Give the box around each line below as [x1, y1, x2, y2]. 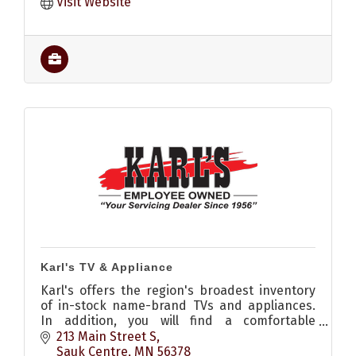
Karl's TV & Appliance [41, 261, 173, 274]
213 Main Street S [56, 328, 157, 344]
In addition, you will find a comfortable [41, 313, 315, 329]
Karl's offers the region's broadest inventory [41, 283, 315, 299]
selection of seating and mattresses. [41, 328, 255, 344]
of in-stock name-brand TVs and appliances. [41, 298, 315, 314]
